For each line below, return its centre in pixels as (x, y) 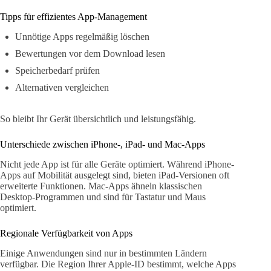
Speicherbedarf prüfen (57, 71)
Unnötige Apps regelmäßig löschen (82, 37)
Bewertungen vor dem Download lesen (90, 54)
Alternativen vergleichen (62, 88)
